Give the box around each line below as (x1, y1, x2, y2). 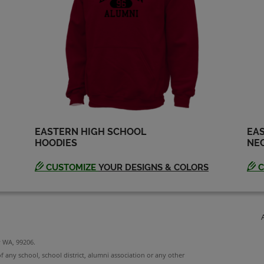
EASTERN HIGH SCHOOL (35, 126, 146, 138)
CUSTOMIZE (44, 162, 98, 173)
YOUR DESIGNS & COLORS (98, 162, 209, 173)
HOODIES (35, 137, 77, 149)
